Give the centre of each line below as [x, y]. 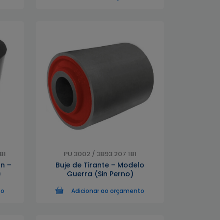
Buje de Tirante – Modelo [100, 165]
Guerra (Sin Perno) [100, 174]
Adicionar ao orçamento [108, 191]
